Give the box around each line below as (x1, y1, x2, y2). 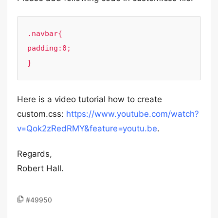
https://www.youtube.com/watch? (66, 109, 199, 119)
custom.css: (17, 109, 66, 119)
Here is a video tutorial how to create (17, 94, 162, 104)
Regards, (17, 149, 52, 159)
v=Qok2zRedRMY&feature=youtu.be (17, 124, 157, 133)
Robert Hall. (17, 163, 64, 173)
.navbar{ (27, 29, 62, 38)
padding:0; (27, 44, 71, 53)
